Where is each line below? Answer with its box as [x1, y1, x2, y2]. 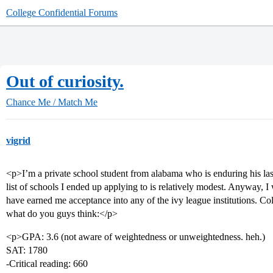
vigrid [6, 135, 30, 146]
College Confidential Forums [6, 7, 118, 18]
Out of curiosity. [6, 72, 124, 91]
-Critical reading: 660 [6, 258, 88, 269]
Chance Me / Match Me [6, 97, 97, 107]
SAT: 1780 [6, 245, 48, 255]
